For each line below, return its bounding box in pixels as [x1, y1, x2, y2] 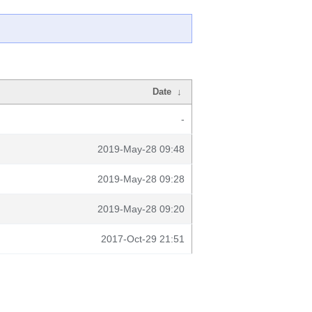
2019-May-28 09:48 [97, 143, 185, 155]
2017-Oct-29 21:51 [101, 233, 185, 244]
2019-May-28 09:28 [97, 173, 185, 185]
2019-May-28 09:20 [97, 203, 185, 214]
